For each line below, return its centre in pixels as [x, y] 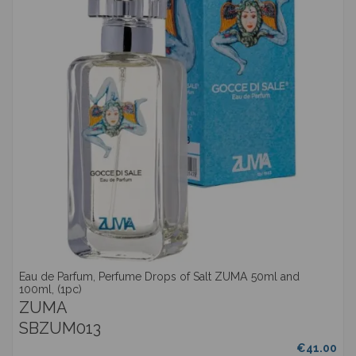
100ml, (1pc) [51, 290]
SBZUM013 [60, 329]
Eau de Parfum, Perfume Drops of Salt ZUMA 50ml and [160, 277]
